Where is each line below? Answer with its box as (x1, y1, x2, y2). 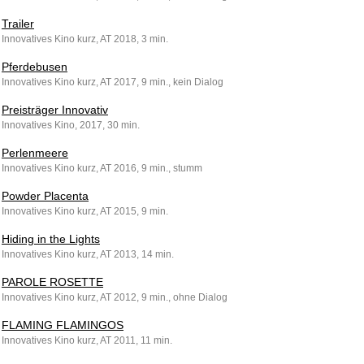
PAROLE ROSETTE (2, 275, 103, 288)
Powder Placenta (2, 189, 89, 202)
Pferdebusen (2, 60, 67, 73)
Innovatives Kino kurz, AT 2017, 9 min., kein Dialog (2, 76, 223, 88)
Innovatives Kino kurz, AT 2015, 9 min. (2, 206, 168, 217)
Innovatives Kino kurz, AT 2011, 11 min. (2, 335, 172, 346)
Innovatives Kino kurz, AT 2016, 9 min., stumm (2, 162, 202, 174)
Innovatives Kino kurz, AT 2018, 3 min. (2, 33, 168, 45)
